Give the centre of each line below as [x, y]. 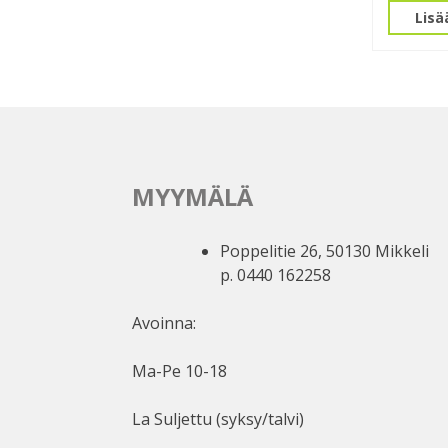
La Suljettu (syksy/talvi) [218, 419]
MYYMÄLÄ [192, 197]
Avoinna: [164, 323]
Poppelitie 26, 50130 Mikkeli [324, 251]
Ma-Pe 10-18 [179, 371]
